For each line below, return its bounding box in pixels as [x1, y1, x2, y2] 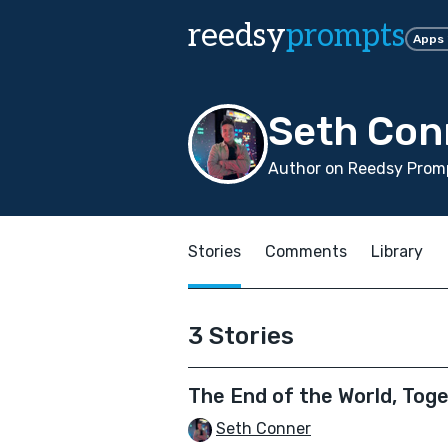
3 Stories [188, 322, 294, 350]
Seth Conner [216, 419, 311, 438]
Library [371, 242, 423, 261]
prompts [286, 17, 405, 55]
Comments [265, 242, 347, 261]
